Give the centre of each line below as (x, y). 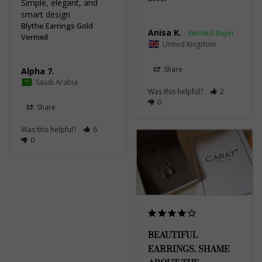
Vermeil (35, 37)
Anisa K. (164, 32)
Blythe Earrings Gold (57, 25)
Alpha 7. (38, 71)
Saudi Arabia (57, 82)
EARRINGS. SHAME (188, 249)
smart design (46, 14)
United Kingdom (189, 44)
